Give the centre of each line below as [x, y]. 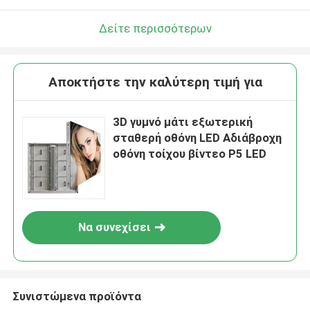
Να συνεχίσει [114, 227]
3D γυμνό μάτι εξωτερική [183, 122]
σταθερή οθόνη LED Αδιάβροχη [198, 138]
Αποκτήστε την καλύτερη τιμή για [155, 82]
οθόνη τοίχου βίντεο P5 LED [190, 154]
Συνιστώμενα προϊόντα [76, 296]
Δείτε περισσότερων [155, 28]
